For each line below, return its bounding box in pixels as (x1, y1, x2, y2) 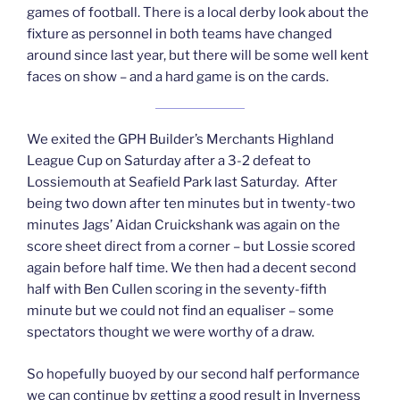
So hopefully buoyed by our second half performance (27, 365, 360, 382)
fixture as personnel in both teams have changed (27, 26, 332, 43)
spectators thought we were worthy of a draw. (27, 324, 317, 341)
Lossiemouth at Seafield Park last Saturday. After (27, 174, 337, 191)
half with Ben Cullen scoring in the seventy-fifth (27, 281, 327, 298)
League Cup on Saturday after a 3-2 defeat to (27, 153, 311, 170)
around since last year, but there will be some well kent (27, 47, 369, 64)
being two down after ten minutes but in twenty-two (27, 196, 355, 212)
